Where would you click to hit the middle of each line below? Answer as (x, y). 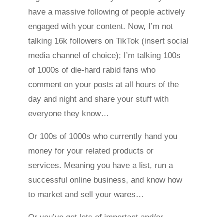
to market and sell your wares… (86, 195)
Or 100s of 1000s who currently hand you (103, 137)
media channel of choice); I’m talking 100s (105, 56)
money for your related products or (91, 151)
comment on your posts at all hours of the (104, 85)
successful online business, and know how (105, 180)
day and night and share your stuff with (99, 99)
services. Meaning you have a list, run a (101, 166)
